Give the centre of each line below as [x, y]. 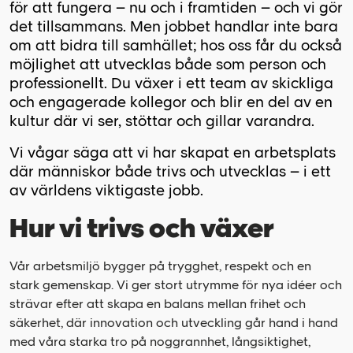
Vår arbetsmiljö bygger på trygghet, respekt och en [160, 266]
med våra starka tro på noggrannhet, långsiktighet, [160, 342]
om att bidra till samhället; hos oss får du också [176, 46]
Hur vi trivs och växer [142, 229]
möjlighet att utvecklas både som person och [168, 65]
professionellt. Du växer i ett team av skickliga [171, 84]
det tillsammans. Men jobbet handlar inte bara [174, 27]
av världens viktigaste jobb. [106, 191]
